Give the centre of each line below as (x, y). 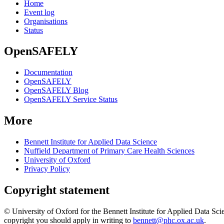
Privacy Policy (47, 169)
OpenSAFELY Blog (56, 90)
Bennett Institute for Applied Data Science (90, 142)
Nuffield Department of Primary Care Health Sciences (109, 151)
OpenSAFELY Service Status (71, 99)
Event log (39, 12)
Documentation (48, 72)
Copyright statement (57, 190)
